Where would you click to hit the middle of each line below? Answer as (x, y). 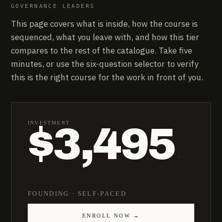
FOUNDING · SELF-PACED (77, 194)
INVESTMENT (49, 123)
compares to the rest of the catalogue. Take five (102, 51)
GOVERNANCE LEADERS (53, 6)
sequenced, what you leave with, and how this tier (105, 37)
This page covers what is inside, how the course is (104, 24)
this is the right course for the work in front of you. (107, 77)
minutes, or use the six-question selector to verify (105, 64)
